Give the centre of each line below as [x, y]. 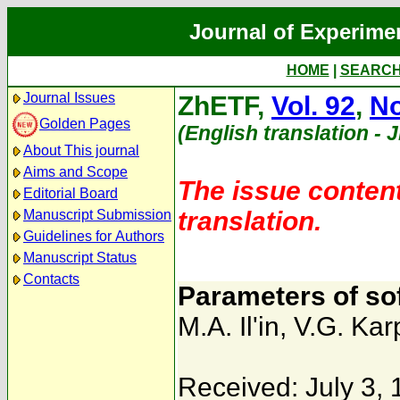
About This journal [81, 150]
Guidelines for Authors [94, 236]
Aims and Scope [75, 172]
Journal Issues [69, 98]
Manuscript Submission [97, 215]
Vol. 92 [313, 106]
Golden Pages [85, 123]
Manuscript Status [80, 258]
